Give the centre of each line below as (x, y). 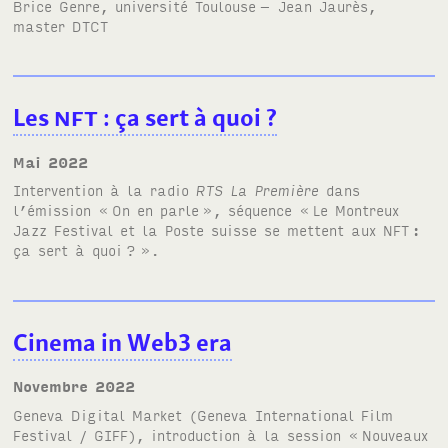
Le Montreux (356, 210)
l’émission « (61, 210)
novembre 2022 (79, 386)
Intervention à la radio (105, 190)
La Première (272, 190)
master (43, 25)
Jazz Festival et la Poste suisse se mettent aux (198, 230)
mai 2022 (57, 161)
